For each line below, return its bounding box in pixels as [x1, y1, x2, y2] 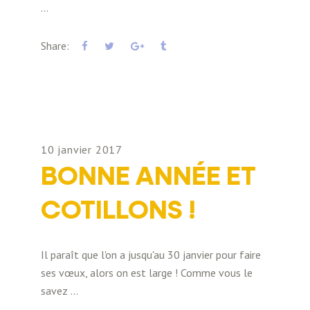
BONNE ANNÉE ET [41, 164, 256, 190]
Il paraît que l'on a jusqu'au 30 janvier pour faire [41, 248, 261, 262]
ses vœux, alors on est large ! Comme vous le [41, 266, 253, 280]
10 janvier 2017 [41, 143, 122, 156]
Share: [41, 39, 69, 53]
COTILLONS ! [41, 198, 196, 224]
